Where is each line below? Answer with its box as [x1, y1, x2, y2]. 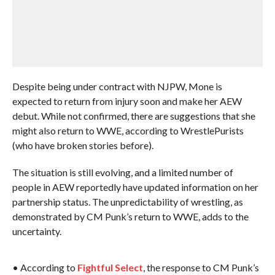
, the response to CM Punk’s [142, 261, 259, 273]
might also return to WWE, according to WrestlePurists [12, 125, 244, 136]
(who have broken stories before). [12, 139, 153, 151]
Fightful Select [77, 261, 143, 273]
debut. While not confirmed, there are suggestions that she [12, 110, 255, 122]
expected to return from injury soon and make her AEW [12, 95, 242, 107]
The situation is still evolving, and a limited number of [12, 166, 233, 178]
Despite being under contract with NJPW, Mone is [12, 80, 222, 92]
